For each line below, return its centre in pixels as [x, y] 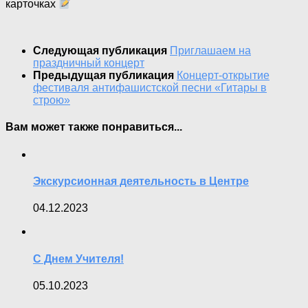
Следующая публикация [101, 51]
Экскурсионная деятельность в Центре [141, 181]
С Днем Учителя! [78, 258]
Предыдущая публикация [105, 76]
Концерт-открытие [223, 76]
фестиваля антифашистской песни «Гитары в [150, 88]
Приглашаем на [210, 51]
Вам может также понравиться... [94, 127]
